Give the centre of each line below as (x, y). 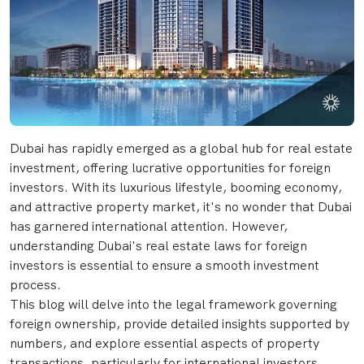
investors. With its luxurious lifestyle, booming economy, (176, 187)
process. (37, 284)
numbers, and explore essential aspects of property (165, 343)
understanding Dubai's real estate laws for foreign (158, 245)
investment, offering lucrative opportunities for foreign (170, 167)
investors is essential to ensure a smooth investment (165, 265)
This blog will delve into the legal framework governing (173, 304)
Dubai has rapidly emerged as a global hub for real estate (181, 148)
